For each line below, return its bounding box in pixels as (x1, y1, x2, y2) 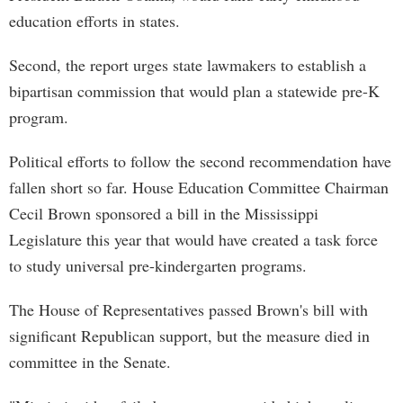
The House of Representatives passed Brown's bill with (9, 299, 368, 320)
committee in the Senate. (9, 351, 171, 372)
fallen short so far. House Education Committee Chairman (9, 176, 389, 198)
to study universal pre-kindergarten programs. (9, 255, 307, 276)
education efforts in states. (9, 10, 180, 31)
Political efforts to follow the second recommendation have (9, 150, 391, 172)
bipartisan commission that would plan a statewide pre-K (9, 80, 380, 102)
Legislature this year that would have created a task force (9, 228, 378, 250)
